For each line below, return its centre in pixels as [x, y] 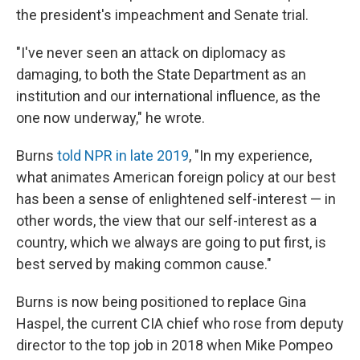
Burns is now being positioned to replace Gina [161, 302]
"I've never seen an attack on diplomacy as [151, 53]
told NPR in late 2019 [123, 155]
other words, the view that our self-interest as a [166, 221]
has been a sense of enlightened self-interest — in [176, 199]
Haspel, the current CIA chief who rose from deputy [180, 323]
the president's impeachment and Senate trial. [162, 15]
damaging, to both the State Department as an [161, 74]
